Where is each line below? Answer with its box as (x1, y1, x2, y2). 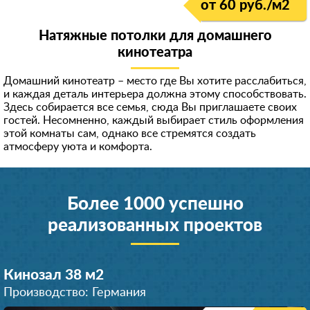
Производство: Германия (3, 286, 146, 299)
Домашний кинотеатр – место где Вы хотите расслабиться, (3, 75, 307, 86)
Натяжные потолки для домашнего (38, 29, 272, 43)
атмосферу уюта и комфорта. (3, 141, 152, 152)
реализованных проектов (48, 217, 262, 235)
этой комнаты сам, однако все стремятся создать (3, 128, 256, 139)
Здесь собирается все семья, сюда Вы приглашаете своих (3, 102, 297, 113)
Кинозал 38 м (3, 268, 95, 282)
